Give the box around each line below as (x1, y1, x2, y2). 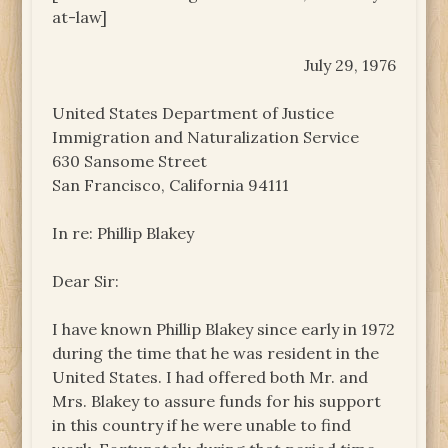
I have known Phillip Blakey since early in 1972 (52, 318, 396, 339)
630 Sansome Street (52, 150, 208, 171)
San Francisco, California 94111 (52, 174, 290, 195)
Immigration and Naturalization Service (52, 126, 360, 147)
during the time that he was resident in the (52, 342, 380, 363)
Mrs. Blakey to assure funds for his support (52, 390, 382, 411)
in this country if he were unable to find (52, 414, 352, 435)
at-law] (52, 6, 108, 27)
